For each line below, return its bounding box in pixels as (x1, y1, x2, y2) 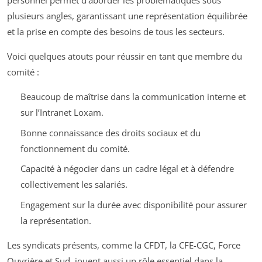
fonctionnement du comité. (20, 142, 130, 154)
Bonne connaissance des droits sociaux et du (20, 126, 201, 139)
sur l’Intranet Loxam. (20, 106, 104, 119)
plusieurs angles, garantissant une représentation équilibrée (7, 10, 247, 22)
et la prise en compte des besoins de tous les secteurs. (7, 26, 225, 38)
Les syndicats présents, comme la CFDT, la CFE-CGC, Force (7, 239, 240, 251)
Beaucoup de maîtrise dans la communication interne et (20, 91, 246, 103)
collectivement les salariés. (20, 178, 127, 191)
